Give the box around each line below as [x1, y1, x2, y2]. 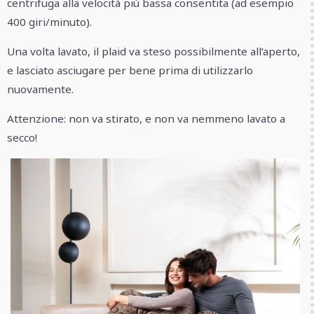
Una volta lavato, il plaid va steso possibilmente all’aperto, [7, 44, 300, 59]
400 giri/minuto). [7, 14, 92, 29]
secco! [7, 130, 37, 145]
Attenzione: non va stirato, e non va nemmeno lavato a [7, 111, 285, 126]
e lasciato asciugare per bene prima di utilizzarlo [7, 63, 253, 78]
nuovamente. [7, 82, 74, 97]
